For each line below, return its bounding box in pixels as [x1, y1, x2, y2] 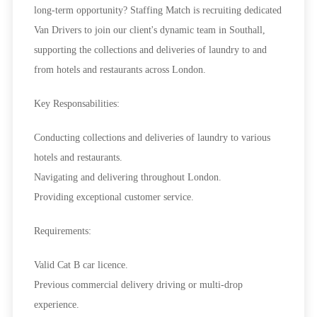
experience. [33, 299, 79, 311]
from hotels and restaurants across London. [33, 64, 206, 76]
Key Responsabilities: [33, 98, 120, 110]
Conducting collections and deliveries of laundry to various [33, 132, 270, 144]
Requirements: [33, 226, 91, 237]
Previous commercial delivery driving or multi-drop [33, 279, 243, 291]
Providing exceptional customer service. [33, 192, 194, 203]
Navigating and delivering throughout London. [33, 172, 221, 183]
